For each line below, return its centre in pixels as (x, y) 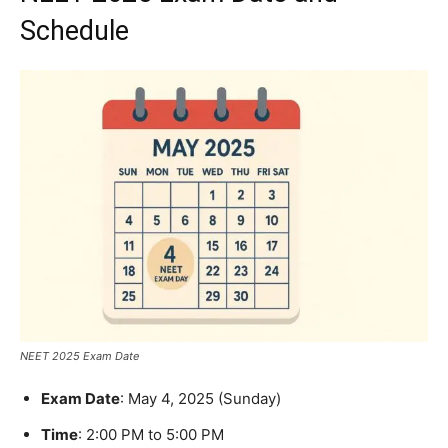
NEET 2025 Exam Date (79, 355)
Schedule (74, 31)
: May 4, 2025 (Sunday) (200, 398)
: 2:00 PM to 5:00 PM (151, 434)
